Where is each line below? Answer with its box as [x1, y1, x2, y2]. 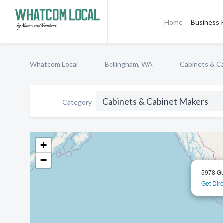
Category [62, 97, 92, 106]
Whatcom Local [30, 60, 78, 68]
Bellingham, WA [105, 60, 153, 68]
